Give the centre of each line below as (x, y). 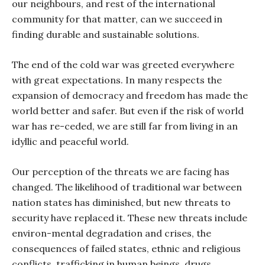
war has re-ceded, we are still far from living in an (125, 126)
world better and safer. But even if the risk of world (128, 111)
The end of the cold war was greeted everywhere (123, 64)
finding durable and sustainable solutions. (106, 34)
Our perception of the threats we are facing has (121, 172)
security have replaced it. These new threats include (130, 218)
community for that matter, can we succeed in (117, 19)
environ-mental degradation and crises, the (112, 233)
